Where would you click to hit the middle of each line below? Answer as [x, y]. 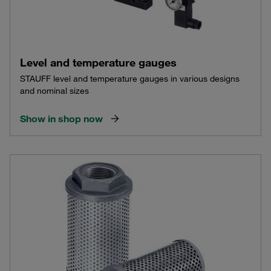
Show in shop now [61, 118]
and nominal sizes [54, 90]
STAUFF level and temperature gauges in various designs [130, 78]
